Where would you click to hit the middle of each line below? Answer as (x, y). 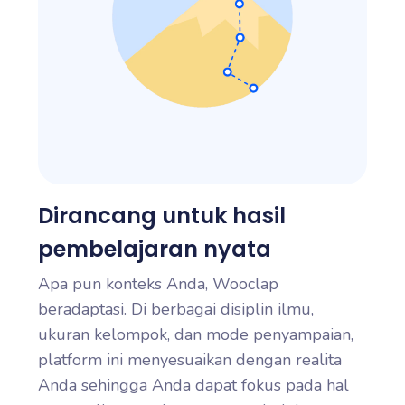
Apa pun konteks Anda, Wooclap (158, 284)
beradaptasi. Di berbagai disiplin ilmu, (176, 309)
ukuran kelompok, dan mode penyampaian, (196, 334)
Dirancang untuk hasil (162, 216)
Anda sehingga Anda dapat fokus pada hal (193, 385)
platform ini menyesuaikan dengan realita (190, 360)
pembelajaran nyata (155, 249)
